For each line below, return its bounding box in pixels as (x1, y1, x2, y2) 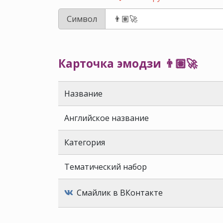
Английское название (64, 112, 149, 124)
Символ (67, 13, 97, 24)
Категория (64, 137, 105, 148)
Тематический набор (64, 161, 147, 173)
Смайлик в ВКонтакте (75, 187, 163, 199)
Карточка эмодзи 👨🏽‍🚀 (58, 56, 197, 72)
